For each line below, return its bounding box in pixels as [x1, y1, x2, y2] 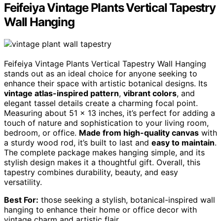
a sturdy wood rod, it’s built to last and [4, 138, 151, 148]
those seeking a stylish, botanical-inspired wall [38, 195, 215, 205]
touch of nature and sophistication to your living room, [4, 118, 209, 128]
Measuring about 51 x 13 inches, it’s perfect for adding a [4, 108, 215, 118]
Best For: [4, 195, 38, 205]
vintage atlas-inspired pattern [4, 88, 119, 99]
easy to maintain [151, 138, 215, 148]
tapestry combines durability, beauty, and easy [4, 167, 178, 178]
